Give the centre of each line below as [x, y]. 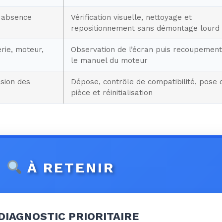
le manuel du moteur [109, 60]
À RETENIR [68, 167]
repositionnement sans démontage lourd [145, 28]
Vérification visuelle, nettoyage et [131, 17]
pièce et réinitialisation [112, 92]
